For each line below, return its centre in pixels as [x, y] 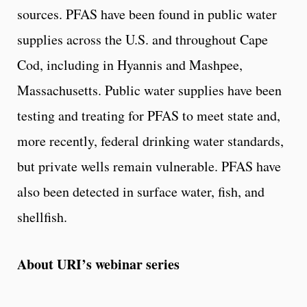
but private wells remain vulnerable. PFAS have [149, 166]
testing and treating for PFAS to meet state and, [149, 115]
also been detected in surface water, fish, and [141, 191]
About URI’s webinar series [98, 264]
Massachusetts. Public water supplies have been [149, 90]
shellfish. [42, 217]
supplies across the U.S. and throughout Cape [143, 39]
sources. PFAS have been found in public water [147, 14]
